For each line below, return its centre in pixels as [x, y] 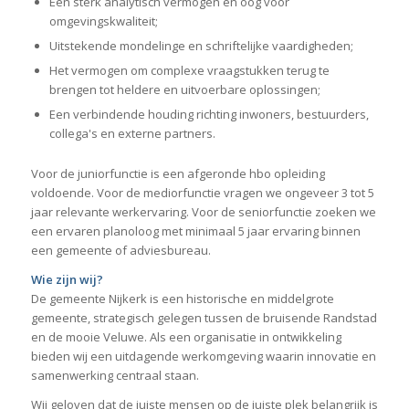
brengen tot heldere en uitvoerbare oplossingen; [184, 90]
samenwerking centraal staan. [115, 376]
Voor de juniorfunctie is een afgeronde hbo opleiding [178, 174]
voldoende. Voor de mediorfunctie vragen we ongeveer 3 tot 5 [202, 193]
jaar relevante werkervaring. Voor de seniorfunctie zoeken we [203, 212]
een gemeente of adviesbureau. [121, 251]
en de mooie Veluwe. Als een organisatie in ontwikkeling [186, 337]
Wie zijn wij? [67, 280]
